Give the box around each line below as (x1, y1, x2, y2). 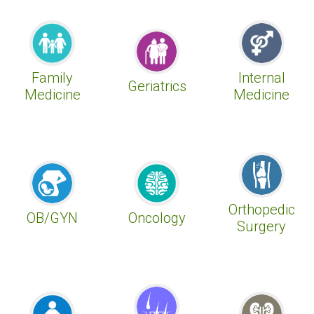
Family (32, 69, 73, 86)
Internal (238, 69, 285, 87)
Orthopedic (228, 201, 295, 219)
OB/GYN (27, 209, 78, 226)
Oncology (128, 209, 186, 226)
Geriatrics (127, 77, 186, 95)
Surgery (237, 218, 286, 235)
